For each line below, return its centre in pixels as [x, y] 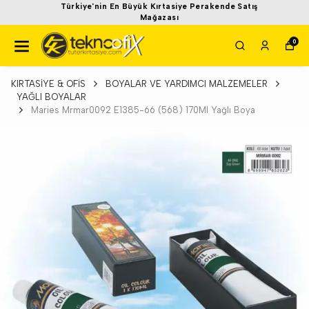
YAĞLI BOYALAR [51, 97]
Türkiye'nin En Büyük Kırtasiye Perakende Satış [154, 7]
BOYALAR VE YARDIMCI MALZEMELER [187, 84]
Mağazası [154, 18]
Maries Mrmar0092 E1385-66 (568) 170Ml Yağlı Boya [143, 110]
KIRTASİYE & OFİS [48, 84]
